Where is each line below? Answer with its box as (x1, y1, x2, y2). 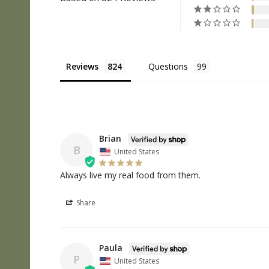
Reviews (66, 60, 98, 72)
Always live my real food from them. (60, 169, 201, 181)
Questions (148, 60, 188, 72)
